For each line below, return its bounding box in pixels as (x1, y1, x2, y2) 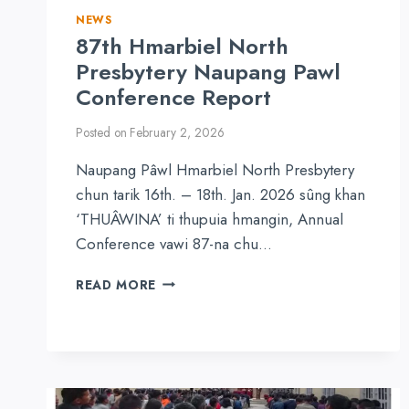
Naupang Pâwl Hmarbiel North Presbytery (76, 158, 354, 181)
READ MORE (76, 275, 157, 294)
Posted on (76, 122, 127, 142)
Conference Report (76, 81, 271, 114)
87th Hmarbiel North (76, 30, 288, 63)
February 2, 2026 (130, 122, 225, 142)
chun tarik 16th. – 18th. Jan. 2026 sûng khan (76, 183, 365, 205)
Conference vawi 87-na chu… (76, 232, 272, 255)
